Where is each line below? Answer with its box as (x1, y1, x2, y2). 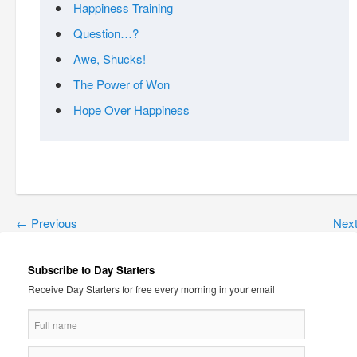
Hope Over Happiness (73, 101, 190, 119)
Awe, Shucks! (73, 50, 146, 68)
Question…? (73, 25, 139, 42)
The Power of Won (73, 76, 170, 93)
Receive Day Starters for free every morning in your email (28, 281, 275, 296)
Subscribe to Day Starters (28, 261, 155, 277)
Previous (28, 214, 77, 231)
